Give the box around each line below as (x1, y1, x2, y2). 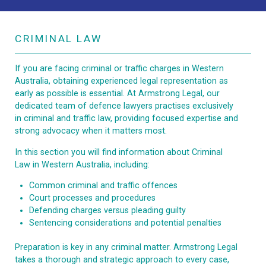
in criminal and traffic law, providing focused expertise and (15, 113, 238, 124)
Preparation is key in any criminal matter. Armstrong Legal (15, 242, 237, 253)
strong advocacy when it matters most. (15, 126, 167, 137)
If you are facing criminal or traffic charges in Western (15, 64, 224, 74)
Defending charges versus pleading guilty (29, 205, 186, 216)
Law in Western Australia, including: (15, 159, 150, 170)
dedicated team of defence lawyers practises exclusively (15, 101, 233, 112)
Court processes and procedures (29, 193, 156, 204)
